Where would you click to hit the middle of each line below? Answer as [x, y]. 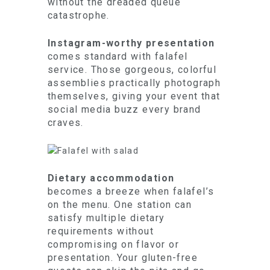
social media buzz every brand [124, 109]
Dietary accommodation [111, 178]
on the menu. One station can [120, 205]
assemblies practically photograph [134, 83]
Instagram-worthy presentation [131, 43]
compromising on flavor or [113, 244]
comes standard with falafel [118, 56]
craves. [66, 123]
